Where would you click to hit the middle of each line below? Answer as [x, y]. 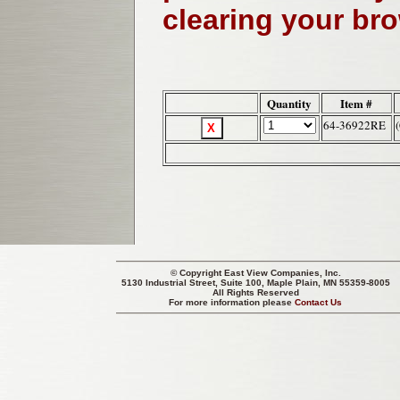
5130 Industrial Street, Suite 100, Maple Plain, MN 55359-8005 [256, 283]
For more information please [232, 302]
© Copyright [197, 273]
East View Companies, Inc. [283, 273]
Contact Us [319, 302]
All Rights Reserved [256, 292]
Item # [357, 104]
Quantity [290, 104]
